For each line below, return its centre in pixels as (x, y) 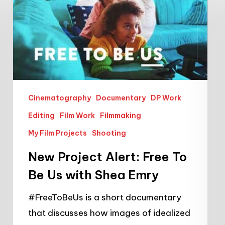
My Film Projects (58, 133)
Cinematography (60, 98)
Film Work (77, 115)
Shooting (109, 133)
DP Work (166, 98)
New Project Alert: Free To (107, 156)
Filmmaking (121, 115)
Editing (41, 115)
